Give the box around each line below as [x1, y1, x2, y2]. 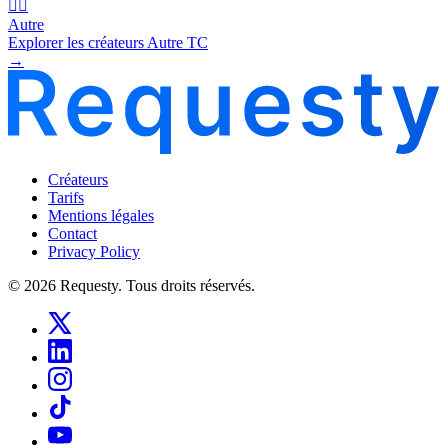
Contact [48, 224, 97, 242]
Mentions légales [48, 206, 154, 224]
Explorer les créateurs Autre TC [8, 33, 208, 51]
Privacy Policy [48, 242, 140, 260]
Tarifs [48, 188, 84, 206]
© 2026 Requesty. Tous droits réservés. [8, 276, 255, 294]
